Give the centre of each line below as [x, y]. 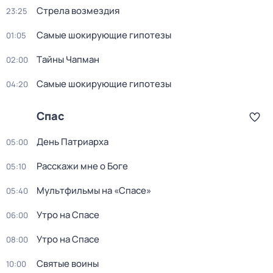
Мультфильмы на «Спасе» [94, 190]
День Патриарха [73, 142]
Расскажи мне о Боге [82, 166]
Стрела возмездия [78, 11]
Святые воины [68, 264]
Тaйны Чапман [68, 59]
